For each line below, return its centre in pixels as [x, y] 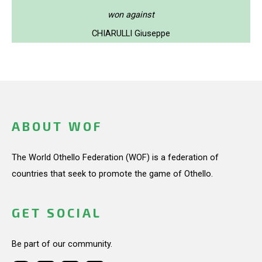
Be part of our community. [62, 244]
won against [131, 14]
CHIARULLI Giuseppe [131, 33]
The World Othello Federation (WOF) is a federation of [115, 157]
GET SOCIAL [57, 213]
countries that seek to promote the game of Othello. [112, 174]
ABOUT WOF [57, 126]
